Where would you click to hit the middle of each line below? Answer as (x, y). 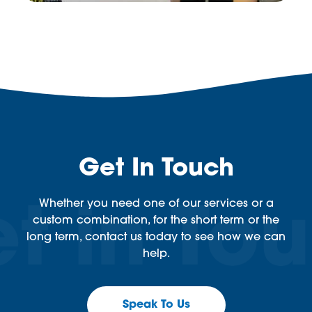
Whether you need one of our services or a (156, 204)
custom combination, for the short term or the (156, 220)
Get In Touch (156, 169)
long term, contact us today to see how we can (156, 237)
